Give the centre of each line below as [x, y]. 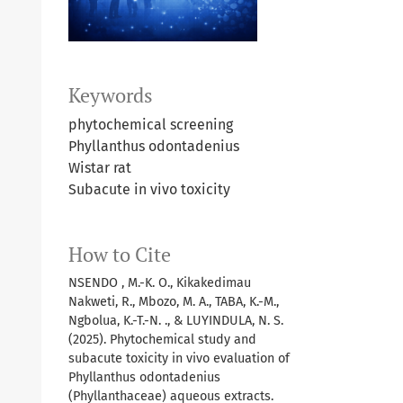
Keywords [111, 95]
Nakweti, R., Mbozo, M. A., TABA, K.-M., [174, 301]
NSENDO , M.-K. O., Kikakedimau [160, 282]
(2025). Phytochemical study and [162, 339]
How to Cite [120, 254]
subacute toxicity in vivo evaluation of [179, 358]
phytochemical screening [151, 124]
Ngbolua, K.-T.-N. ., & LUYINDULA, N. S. [176, 320]
